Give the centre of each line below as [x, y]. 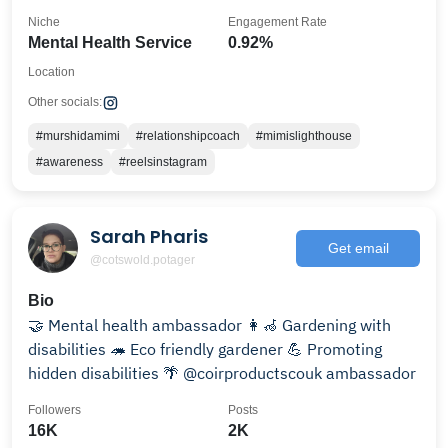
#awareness [69, 162]
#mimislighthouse [304, 136]
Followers [54, 410]
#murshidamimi [78, 136]
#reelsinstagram [163, 162]
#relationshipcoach [188, 136]
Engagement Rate [277, 22]
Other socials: [65, 102]
